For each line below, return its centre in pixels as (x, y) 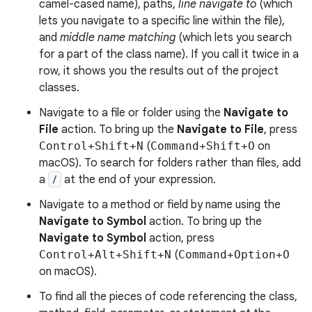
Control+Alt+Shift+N (105, 255)
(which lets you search (234, 38)
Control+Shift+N (91, 146)
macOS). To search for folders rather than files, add (170, 163)
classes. (59, 88)
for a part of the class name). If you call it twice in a (169, 54)
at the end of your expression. (139, 180)
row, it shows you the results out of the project (159, 71)
